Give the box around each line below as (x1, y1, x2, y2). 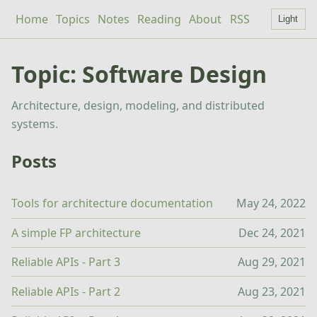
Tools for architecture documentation (11, 195, 213, 212)
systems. (11, 116, 58, 132)
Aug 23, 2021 (238, 283, 306, 299)
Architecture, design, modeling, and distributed (11, 98, 265, 114)
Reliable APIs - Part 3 (11, 254, 120, 270)
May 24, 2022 (236, 195, 306, 212)
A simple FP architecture (11, 224, 141, 241)
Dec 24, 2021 (238, 224, 306, 241)
